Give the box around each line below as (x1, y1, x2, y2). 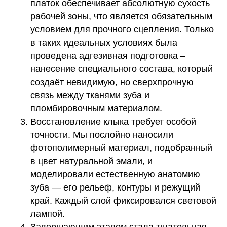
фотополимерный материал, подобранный (30, 143, 212, 153)
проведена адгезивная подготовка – (30, 51, 185, 61)
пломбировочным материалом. (30, 103, 162, 113)
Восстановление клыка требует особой (30, 117, 196, 127)
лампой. (30, 209, 65, 219)
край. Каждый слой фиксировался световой (30, 196, 216, 206)
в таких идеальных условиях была (30, 37, 177, 48)
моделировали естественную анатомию (30, 169, 200, 179)
